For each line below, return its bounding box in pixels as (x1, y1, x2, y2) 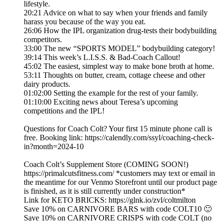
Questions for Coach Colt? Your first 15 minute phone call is (24, 124, 212, 133)
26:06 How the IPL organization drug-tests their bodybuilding (24, 26, 217, 35)
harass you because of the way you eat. (24, 17, 146, 26)
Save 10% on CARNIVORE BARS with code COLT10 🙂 (24, 205, 212, 214)
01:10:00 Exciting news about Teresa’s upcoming (24, 98, 178, 107)
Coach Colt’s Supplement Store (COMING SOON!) (24, 160, 188, 169)
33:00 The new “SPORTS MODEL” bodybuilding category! (24, 44, 215, 53)
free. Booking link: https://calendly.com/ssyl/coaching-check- (24, 133, 214, 142)
